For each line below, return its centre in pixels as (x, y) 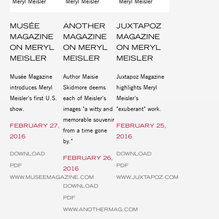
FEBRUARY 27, (35, 125)
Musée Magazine (31, 76)
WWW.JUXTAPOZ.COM (147, 177)
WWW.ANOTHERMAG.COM (100, 209)
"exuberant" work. (140, 108)
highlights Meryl (136, 87)
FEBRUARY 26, (88, 158)
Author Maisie (80, 76)
